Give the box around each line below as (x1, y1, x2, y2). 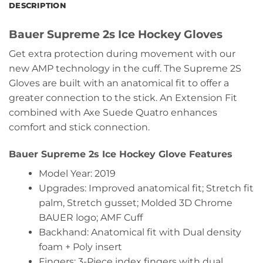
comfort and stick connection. (9, 122, 150, 133)
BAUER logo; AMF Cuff (38, 211, 143, 223)
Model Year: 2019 (38, 167, 116, 179)
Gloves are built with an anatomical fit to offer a (9, 77, 229, 89)
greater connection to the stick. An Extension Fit (9, 92, 237, 104)
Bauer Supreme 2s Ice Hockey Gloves (9, 26, 222, 41)
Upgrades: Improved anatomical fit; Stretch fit (38, 182, 254, 194)
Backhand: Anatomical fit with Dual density (38, 226, 241, 238)
